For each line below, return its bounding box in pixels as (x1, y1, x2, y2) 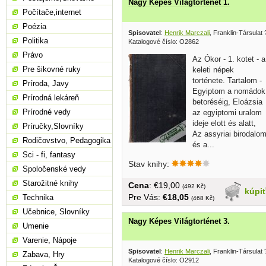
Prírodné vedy (23, 107, 71, 116)
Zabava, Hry (23, 250, 65, 259)
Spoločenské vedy (23, 164, 86, 173)
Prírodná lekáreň (23, 93, 79, 102)
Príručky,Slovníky (23, 122, 84, 131)
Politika (23, 36, 48, 45)
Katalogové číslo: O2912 (128, 256, 199, 264)
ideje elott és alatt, (192, 118, 256, 128)
